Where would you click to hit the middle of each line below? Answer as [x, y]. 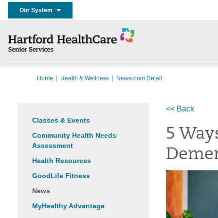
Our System [38, 10]
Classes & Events [61, 120]
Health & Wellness [85, 78]
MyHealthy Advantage [68, 206]
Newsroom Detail [139, 78]
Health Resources [62, 161]
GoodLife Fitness [61, 176]
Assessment [53, 145]
